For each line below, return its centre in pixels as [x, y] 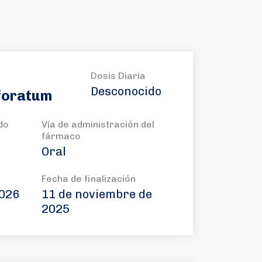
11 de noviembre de [97, 194]
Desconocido [126, 91]
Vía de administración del [98, 124]
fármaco [61, 136]
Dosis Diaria [118, 76]
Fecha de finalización [89, 179]
